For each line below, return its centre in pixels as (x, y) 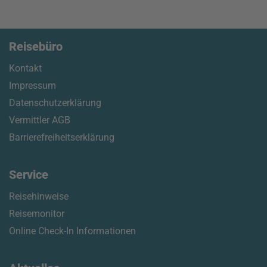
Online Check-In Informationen (72, 231)
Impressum (32, 86)
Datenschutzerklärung (55, 103)
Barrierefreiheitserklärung (62, 137)
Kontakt (25, 68)
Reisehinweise (39, 196)
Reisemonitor (37, 214)
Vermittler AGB (40, 120)
